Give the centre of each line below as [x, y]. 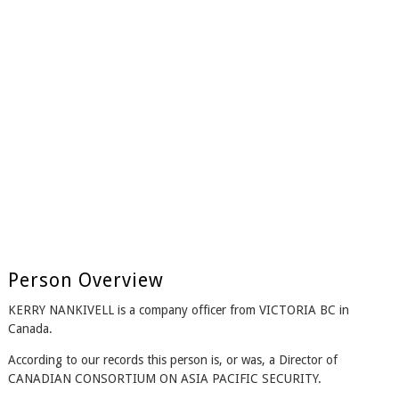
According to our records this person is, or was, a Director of [172, 360]
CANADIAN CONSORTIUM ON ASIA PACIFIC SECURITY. [164, 379]
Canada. [30, 329]
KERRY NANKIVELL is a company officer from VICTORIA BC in [178, 310]
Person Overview [85, 281]
